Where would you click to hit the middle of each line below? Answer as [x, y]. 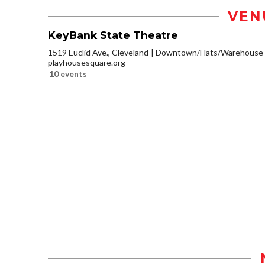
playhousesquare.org [87, 63]
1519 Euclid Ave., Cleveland [98, 53]
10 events [68, 74]
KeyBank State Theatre [113, 35]
